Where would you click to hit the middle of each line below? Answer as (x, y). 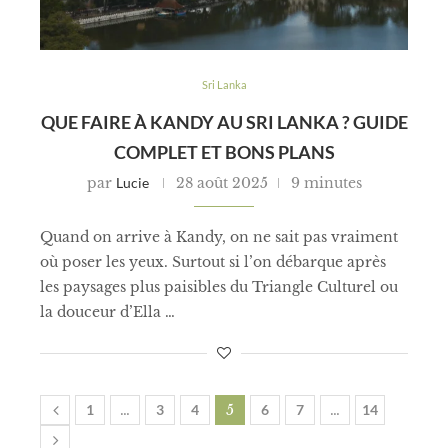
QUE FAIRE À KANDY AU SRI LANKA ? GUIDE (224, 121)
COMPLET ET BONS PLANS (224, 151)
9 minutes (326, 182)
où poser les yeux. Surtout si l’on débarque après (213, 261)
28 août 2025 (221, 182)
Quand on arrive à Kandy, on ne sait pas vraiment (219, 236)
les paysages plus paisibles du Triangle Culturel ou (219, 286)
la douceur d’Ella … (107, 311)
